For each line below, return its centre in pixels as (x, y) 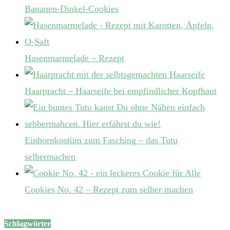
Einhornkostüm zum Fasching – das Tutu (101, 140)
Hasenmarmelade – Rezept (74, 58)
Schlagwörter (27, 224)
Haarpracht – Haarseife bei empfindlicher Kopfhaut (121, 91)
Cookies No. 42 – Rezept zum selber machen (109, 190)
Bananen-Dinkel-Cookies (72, 9)
